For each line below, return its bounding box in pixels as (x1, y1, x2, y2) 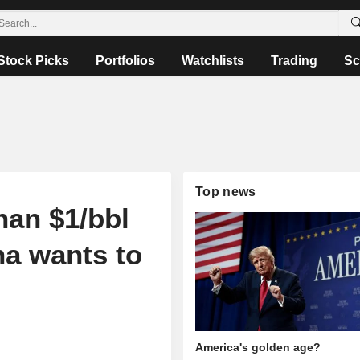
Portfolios (95, 54, 155, 67)
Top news (195, 185, 256, 198)
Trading (270, 54, 317, 67)
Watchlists (181, 54, 244, 67)
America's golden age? (195, 341, 321, 354)
